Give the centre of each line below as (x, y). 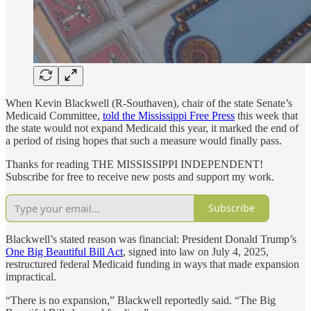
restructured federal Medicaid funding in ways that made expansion (152, 264)
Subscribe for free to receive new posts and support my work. (140, 176)
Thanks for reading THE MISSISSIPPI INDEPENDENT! (134, 164)
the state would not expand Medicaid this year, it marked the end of (152, 128)
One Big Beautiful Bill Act (64, 251)
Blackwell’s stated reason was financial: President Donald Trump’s (151, 239)
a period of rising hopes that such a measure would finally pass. (144, 140)
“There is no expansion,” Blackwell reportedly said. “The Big (141, 300)
